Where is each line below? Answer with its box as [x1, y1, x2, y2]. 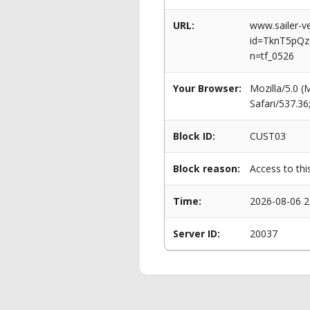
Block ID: [173, 129, 215, 143]
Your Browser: [173, 82, 241, 95]
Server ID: [173, 227, 220, 240]
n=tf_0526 [250, 49, 294, 62]
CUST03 [250, 129, 286, 143]
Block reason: [173, 162, 240, 175]
